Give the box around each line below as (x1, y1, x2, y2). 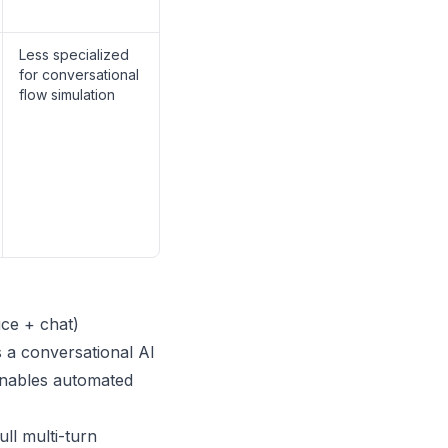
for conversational (19, 66, 139, 83)
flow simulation (19, 86, 115, 103)
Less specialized (19, 46, 129, 63)
